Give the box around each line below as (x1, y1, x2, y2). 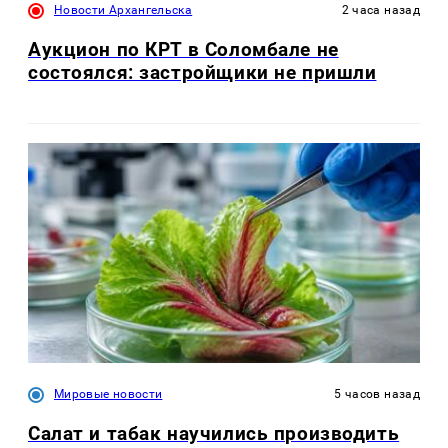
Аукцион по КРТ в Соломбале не (28, 37, 339, 61)
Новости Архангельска (54, 2, 193, 17)
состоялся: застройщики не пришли (28, 60, 377, 84)
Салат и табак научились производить (28, 422, 400, 446)
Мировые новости (54, 387, 163, 402)
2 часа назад (341, 2, 420, 17)
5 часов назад (334, 387, 420, 402)
